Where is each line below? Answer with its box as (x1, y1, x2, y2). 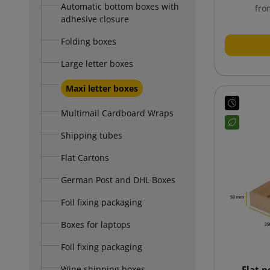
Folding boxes (61, 35, 116, 47)
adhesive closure (61, 13, 129, 25)
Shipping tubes (61, 129, 122, 141)
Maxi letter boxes (66, 82, 138, 94)
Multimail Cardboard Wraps (61, 107, 174, 119)
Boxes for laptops (61, 218, 131, 230)
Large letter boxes (61, 57, 133, 69)
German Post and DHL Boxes (61, 174, 175, 186)
